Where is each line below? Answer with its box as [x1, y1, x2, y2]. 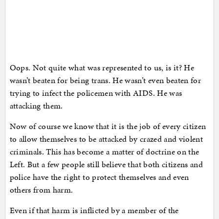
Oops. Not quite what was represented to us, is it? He [9, 62, 195, 74]
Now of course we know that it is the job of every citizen [9, 120, 206, 132]
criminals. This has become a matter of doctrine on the [9, 146, 199, 158]
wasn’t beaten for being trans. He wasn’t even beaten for [9, 74, 201, 87]
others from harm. [9, 184, 73, 196]
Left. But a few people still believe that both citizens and [9, 158, 203, 171]
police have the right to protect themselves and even [9, 171, 189, 183]
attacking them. [9, 100, 63, 112]
